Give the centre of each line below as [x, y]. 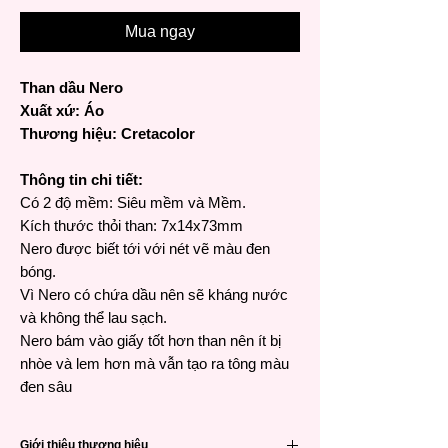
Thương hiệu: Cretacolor [107, 134]
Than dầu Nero [71, 88]
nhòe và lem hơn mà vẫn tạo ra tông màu [154, 364]
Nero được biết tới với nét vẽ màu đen [145, 249]
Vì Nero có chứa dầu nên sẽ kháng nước [154, 295]
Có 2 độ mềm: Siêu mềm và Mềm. [133, 203]
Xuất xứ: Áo [62, 111]
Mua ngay [160, 32]
